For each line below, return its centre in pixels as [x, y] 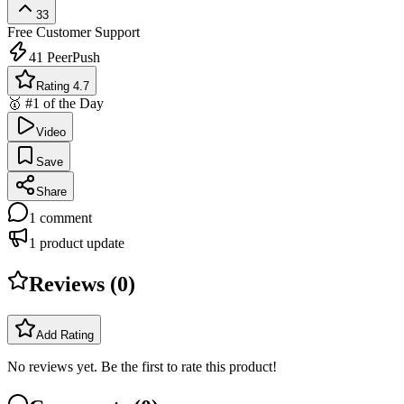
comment [64, 218]
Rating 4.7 [63, 87]
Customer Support [86, 32]
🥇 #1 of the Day [55, 104]
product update [80, 243]
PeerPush [72, 58]
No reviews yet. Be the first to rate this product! [142, 366]
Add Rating [65, 335]
